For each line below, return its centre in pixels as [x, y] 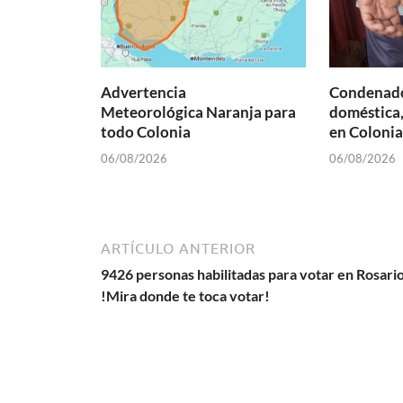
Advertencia [143, 93]
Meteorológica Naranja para [198, 112]
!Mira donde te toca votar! [185, 295]
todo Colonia [146, 132]
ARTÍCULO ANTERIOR [178, 248]
